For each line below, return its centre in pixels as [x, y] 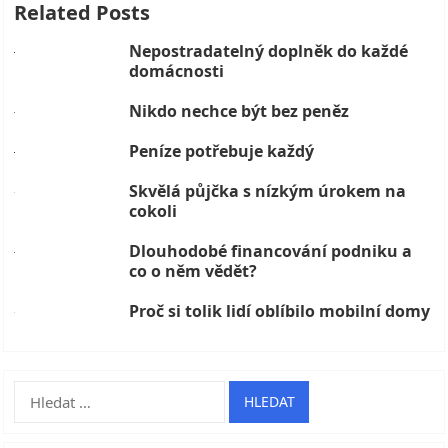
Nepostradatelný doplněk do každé [269, 50]
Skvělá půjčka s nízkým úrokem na [268, 190]
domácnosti [177, 70]
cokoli [153, 210]
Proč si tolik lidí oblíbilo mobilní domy [280, 310]
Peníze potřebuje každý [222, 150]
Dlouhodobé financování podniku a [271, 250]
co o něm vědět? [193, 270]
